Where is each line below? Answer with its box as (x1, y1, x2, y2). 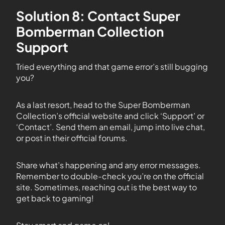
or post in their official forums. (16, 133, 128, 144)
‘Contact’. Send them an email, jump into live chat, (16, 122, 205, 133)
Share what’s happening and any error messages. (16, 160, 201, 171)
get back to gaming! (16, 193, 94, 204)
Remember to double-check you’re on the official (16, 171, 204, 182)
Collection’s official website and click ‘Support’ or (16, 110, 204, 122)
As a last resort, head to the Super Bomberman (16, 99, 190, 110)
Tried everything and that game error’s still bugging (16, 61, 208, 72)
